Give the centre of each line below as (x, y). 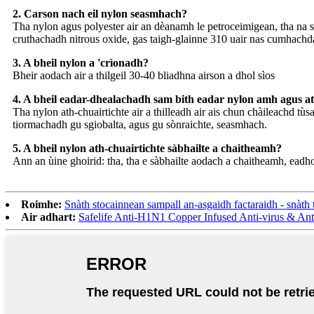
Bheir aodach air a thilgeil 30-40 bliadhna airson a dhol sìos (144, 75)
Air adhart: (48, 217)
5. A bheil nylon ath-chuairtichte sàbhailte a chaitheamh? (147, 148)
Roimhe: (41, 204)
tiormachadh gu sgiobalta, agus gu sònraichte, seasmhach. (140, 124)
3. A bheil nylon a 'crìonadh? (81, 62)
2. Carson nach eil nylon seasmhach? (100, 13)
